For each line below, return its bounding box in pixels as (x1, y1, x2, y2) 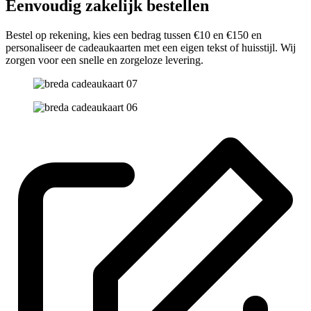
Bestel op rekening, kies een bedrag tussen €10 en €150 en (6, 29, 262, 42)
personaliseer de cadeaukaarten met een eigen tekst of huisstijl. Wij (6, 42, 296, 54)
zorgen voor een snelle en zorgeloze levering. (6, 54, 203, 67)
